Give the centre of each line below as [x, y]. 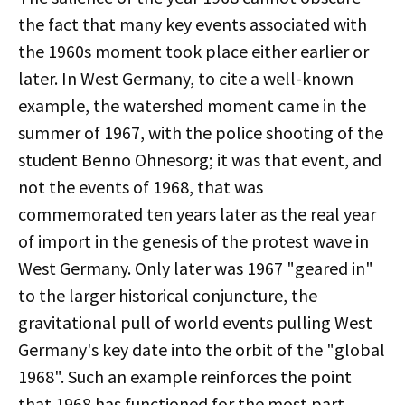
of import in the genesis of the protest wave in [193, 241]
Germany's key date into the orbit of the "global [202, 349]
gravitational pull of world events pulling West [195, 322]
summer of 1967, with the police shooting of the [201, 132]
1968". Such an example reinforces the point [185, 377]
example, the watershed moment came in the [192, 105]
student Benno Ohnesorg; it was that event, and [200, 160]
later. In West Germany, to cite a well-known [186, 78]
